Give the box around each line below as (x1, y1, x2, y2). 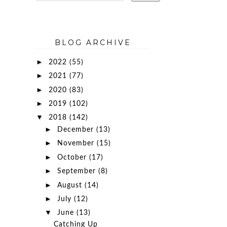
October (57, 154, 89, 161)
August (57, 181, 85, 189)
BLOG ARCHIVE (54, 38, 131, 47)
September (57, 168, 98, 175)
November (57, 140, 97, 147)
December (57, 126, 96, 133)
